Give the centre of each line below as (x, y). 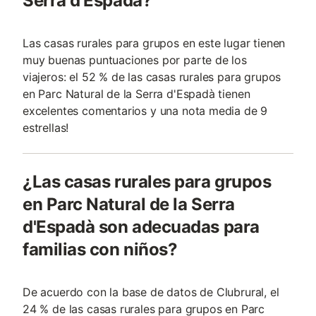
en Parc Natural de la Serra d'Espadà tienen (136, 94)
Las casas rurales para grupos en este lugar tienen (154, 43)
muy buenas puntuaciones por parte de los (135, 60)
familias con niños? (100, 249)
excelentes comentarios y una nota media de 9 (145, 111)
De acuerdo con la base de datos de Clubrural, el (151, 292)
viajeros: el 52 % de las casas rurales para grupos (152, 77)
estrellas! (46, 128)
